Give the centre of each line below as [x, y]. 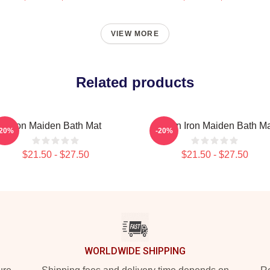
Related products [135, 82]
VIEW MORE [135, 34]
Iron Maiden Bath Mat [55, 126]
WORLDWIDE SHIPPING [135, 251]
